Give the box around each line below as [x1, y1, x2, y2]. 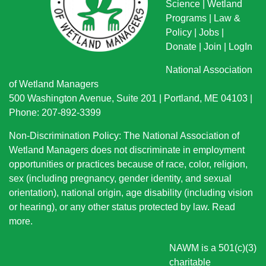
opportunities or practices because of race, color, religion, [9, 159, 248, 169]
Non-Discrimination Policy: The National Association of [9, 131, 239, 141]
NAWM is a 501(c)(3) [169, 243, 256, 253]
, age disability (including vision [121, 188, 253, 198]
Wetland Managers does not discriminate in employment [9, 145, 245, 155]
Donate [166, 42, 197, 52]
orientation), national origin [9, 188, 121, 198]
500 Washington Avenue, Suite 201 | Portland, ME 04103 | [9, 93, 252, 103]
